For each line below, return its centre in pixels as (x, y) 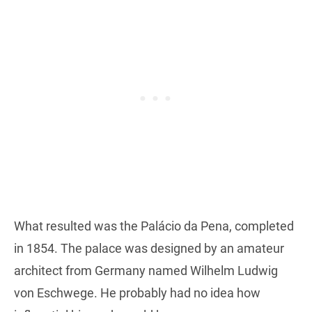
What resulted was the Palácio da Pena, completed (154, 226)
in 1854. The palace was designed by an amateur (149, 248)
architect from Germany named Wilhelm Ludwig (146, 270)
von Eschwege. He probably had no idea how (137, 292)
